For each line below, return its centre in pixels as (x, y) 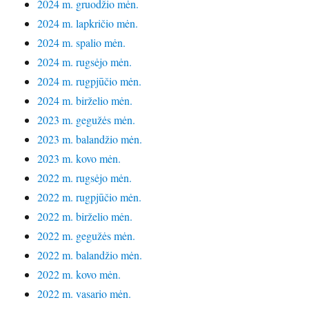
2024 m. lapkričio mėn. (88, 23)
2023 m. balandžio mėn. (90, 139)
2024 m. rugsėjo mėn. (85, 62)
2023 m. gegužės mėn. (87, 120)
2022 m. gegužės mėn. (87, 236)
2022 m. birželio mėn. (85, 217)
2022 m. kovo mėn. (79, 275)
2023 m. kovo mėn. (79, 159)
